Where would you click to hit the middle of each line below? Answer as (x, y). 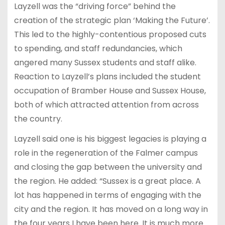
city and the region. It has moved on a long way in (111, 209)
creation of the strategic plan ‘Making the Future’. (112, 20)
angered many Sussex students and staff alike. (105, 62)
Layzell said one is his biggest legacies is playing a (110, 139)
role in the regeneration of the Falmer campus (106, 153)
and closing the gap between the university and (108, 167)
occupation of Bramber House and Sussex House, (110, 90)
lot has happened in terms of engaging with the (107, 195)
